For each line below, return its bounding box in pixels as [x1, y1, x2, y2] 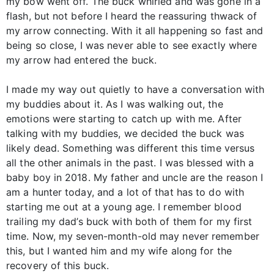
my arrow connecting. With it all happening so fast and [6, 24, 264, 37]
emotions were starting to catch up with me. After [6, 113, 242, 125]
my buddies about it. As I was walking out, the [6, 98, 223, 111]
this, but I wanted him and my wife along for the [6, 245, 232, 257]
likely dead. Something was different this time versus [6, 142, 255, 155]
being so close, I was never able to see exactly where [6, 39, 257, 52]
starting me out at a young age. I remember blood [6, 201, 242, 213]
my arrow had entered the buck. [6, 54, 157, 67]
